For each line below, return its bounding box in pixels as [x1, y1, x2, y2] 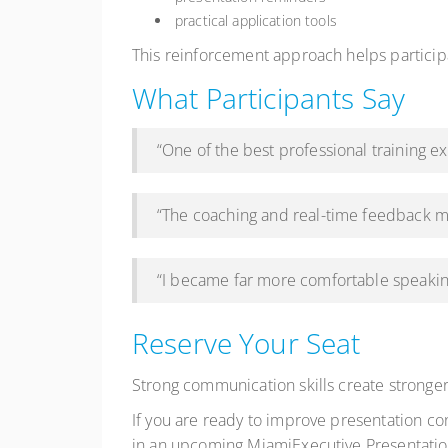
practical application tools [175, 11, 337, 31]
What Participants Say [132, 79, 405, 118]
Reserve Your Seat [132, 324, 361, 363]
